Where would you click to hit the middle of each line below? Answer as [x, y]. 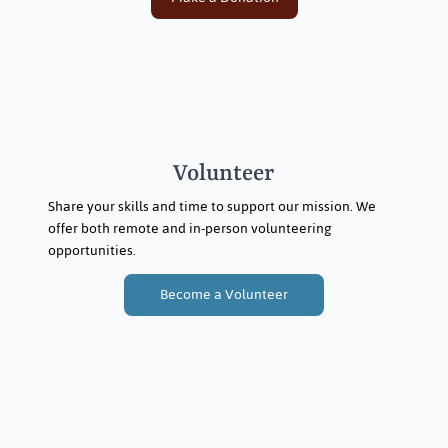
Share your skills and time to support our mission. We [211, 206]
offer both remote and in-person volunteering [189, 228]
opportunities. [91, 250]
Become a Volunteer [223, 294]
